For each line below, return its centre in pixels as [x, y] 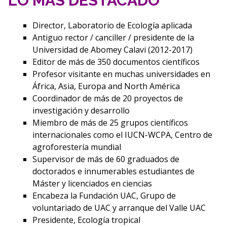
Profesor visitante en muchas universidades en [121, 74]
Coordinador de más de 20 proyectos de [107, 98]
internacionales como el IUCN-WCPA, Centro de [122, 135]
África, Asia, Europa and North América [106, 86]
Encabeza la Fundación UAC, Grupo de [104, 195]
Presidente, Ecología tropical [86, 220]
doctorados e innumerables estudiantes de [113, 171]
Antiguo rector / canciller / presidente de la [113, 37]
